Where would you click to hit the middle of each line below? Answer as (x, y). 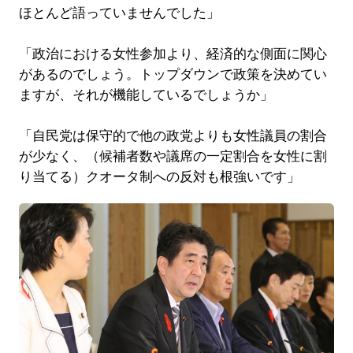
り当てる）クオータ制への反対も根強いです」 (159, 176)
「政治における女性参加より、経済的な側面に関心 (173, 54)
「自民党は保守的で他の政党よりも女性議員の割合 (173, 136)
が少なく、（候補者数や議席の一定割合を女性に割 (173, 156)
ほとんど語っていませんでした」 (119, 13)
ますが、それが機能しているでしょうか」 (146, 95)
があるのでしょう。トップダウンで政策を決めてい (173, 74)
